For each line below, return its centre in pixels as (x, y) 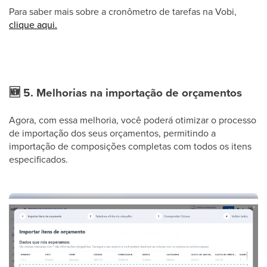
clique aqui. (33, 24)
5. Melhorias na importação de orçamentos (131, 92)
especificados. (38, 159)
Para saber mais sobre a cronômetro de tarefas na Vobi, (123, 11)
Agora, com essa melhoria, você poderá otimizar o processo (133, 119)
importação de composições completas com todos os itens (130, 146)
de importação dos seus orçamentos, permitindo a (112, 133)
